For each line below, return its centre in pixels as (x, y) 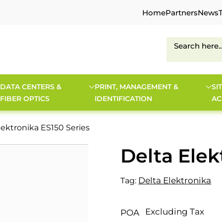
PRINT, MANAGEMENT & (137, 86)
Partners (182, 12)
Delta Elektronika (175, 180)
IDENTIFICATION (124, 98)
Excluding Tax (175, 212)
